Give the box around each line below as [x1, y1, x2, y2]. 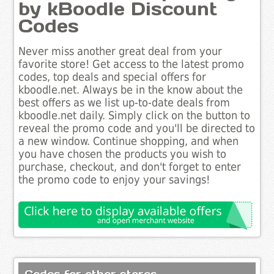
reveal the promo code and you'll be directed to [18, 122, 256, 135]
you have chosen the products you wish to [18, 148, 227, 161]
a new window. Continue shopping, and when [18, 135, 239, 148]
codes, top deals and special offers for [18, 71, 207, 84]
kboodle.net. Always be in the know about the [18, 84, 243, 97]
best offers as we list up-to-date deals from [18, 97, 231, 109]
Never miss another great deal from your [18, 45, 223, 58]
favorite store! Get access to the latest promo [18, 58, 245, 71]
